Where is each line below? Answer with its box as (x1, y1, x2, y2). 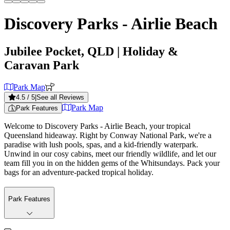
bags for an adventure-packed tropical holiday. (4, 167, 154, 177)
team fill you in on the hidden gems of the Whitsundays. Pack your (4, 158, 220, 167)
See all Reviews (36, 93, 84, 101)
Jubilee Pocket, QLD (4, 44, 114, 58)
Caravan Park (4, 58, 79, 72)
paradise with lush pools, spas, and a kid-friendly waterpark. (4, 140, 198, 149)
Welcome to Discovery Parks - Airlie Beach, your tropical (4, 121, 190, 130)
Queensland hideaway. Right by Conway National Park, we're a (4, 130, 212, 140)
